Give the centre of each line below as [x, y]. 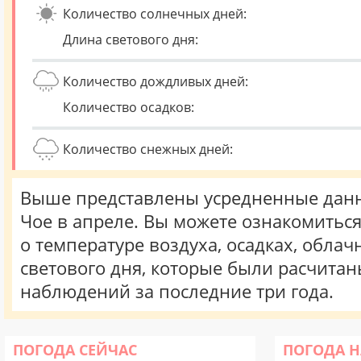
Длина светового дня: [131, 39]
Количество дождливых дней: [156, 81]
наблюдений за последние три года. [177, 291]
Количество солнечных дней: [155, 14]
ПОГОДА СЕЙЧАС [75, 350]
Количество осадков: [129, 107]
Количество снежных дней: [148, 149]
